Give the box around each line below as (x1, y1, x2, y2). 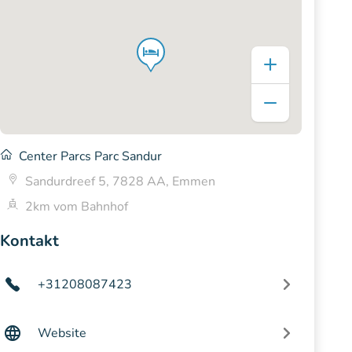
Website (38, 324, 86, 342)
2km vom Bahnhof (25, 197, 128, 215)
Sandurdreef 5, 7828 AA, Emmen (25, 172, 215, 190)
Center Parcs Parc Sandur (19, 147, 162, 165)
